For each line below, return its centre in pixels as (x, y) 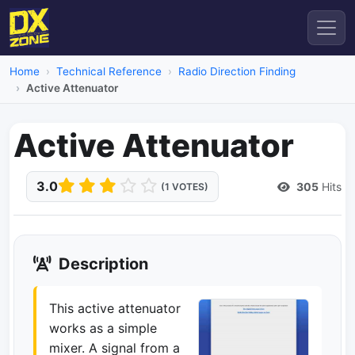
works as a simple (103, 328)
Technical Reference (109, 71)
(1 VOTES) (185, 187)
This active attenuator (115, 308)
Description (101, 264)
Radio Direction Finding (237, 71)
